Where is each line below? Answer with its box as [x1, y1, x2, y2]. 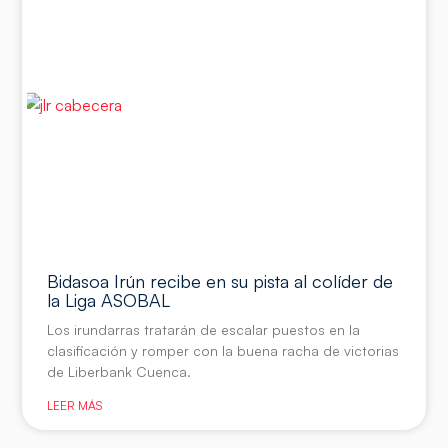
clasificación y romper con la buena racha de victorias [47, 342, 400, 360]
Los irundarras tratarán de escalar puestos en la [47, 321, 361, 339]
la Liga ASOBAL [47, 289, 171, 312]
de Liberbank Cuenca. [47, 363, 192, 381]
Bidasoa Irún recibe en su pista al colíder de [47, 270, 394, 293]
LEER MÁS [47, 398, 103, 414]
